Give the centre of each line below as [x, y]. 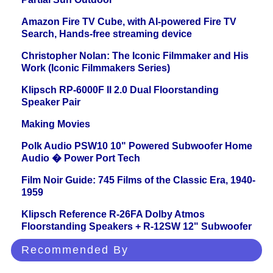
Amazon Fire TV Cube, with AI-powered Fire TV [129, 22]
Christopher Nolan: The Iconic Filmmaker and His [135, 56]
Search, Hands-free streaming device [107, 34]
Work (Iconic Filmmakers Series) [96, 68]
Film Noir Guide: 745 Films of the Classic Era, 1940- [138, 180]
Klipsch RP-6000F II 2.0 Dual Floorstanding [120, 90]
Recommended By [75, 250]
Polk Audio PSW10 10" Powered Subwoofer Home [137, 146]
